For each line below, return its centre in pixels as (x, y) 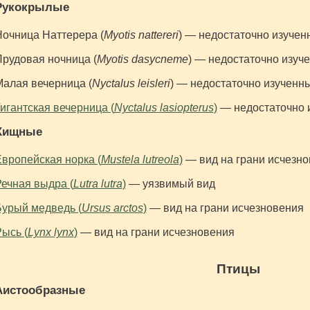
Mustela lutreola (140, 160)
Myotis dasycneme (142, 60)
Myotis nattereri (141, 35)
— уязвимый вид (170, 184)
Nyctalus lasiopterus (164, 108)
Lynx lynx (51, 232)
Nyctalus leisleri (131, 84)
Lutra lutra (98, 184)
